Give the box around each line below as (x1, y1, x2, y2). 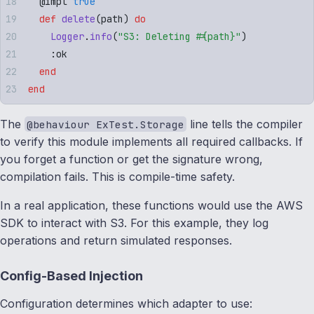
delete (56, 12, 95, 25)
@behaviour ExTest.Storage (27, 117, 185, 131)
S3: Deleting (123, 29, 196, 43)
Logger (28, 29, 84, 43)
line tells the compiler (186, 116, 303, 131)
